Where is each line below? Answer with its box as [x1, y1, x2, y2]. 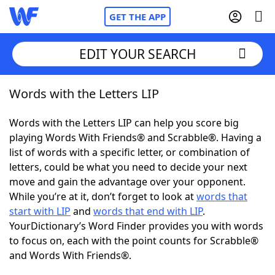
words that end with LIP [93, 204, 203, 218]
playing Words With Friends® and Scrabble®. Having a [9, 131, 261, 144]
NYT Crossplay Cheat [34, 153, 130, 166]
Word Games [34, 254, 97, 268]
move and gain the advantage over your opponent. [9, 175, 246, 188]
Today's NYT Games [34, 220, 128, 234]
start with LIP [9, 204, 71, 218]
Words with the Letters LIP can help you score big [9, 116, 239, 130]
